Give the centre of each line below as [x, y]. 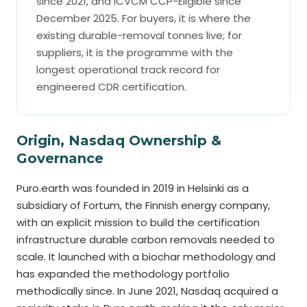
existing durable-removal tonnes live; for [139, 35]
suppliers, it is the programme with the [135, 52]
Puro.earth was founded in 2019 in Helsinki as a [133, 188]
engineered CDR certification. [111, 87]
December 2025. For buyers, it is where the [144, 18]
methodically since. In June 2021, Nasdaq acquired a [147, 291]
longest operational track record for [128, 70]
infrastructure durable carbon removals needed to [146, 240]
